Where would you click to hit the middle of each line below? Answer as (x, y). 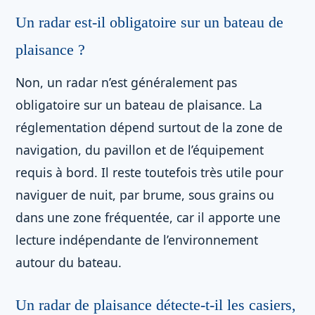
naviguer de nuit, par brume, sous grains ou (145, 195)
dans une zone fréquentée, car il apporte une (148, 217)
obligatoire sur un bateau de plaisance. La (139, 105)
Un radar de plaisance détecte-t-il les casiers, (156, 305)
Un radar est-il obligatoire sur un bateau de (149, 22)
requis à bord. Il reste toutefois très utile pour (149, 172)
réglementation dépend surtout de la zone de (149, 127)
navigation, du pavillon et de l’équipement (140, 150)
